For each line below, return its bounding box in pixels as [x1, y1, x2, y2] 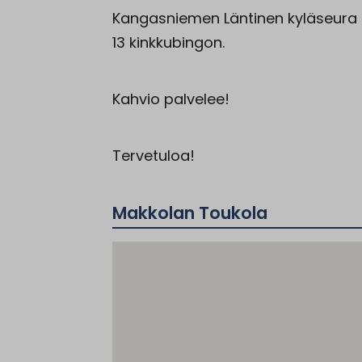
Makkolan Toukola [112, 200, 267, 225]
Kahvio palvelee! [112, 88, 229, 109]
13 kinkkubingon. [112, 32, 225, 53]
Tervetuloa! [112, 145, 195, 166]
